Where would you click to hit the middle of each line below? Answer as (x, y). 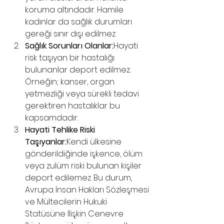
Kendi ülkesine (95, 142)
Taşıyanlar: (46, 142)
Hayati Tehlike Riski (61, 130)
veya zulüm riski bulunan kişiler (84, 166)
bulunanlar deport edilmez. (79, 70)
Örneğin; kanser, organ (71, 82)
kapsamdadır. (51, 118)
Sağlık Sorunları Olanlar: (69, 46)
